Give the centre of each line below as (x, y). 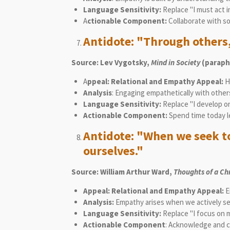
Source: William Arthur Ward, (122, 171)
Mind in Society (176, 62)
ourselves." (113, 151)
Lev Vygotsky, (126, 62)
